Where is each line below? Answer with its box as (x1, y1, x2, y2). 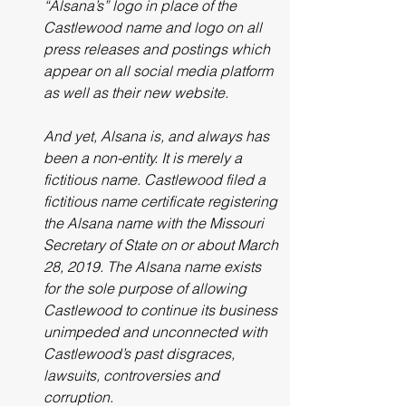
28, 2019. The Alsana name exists (43, 257, 265, 275)
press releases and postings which (43, 40, 274, 58)
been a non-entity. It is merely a (43, 149, 246, 167)
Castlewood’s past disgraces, (43, 344, 238, 362)
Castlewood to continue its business (43, 301, 281, 319)
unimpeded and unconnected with (43, 323, 271, 341)
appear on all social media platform (43, 62, 276, 80)
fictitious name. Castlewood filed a (43, 170, 269, 188)
